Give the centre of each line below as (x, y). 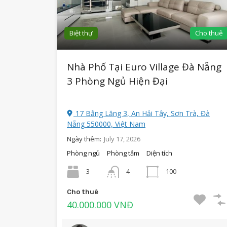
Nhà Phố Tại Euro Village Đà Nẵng (144, 67)
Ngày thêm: (84, 139)
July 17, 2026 (122, 139)
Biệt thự (81, 33)
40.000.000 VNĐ (100, 205)
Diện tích (159, 153)
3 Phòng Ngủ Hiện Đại (117, 81)
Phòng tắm (123, 153)
